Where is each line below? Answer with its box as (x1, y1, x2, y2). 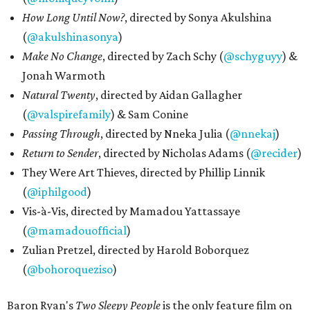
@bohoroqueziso (27, 262, 113, 276)
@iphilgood (27, 185, 87, 199)
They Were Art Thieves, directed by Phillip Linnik (22, 165, 265, 179)
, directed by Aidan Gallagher (95, 88, 242, 102)
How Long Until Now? (22, 10, 125, 24)
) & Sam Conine (111, 107, 188, 121)
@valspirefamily (27, 107, 111, 121)
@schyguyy (224, 49, 282, 63)
